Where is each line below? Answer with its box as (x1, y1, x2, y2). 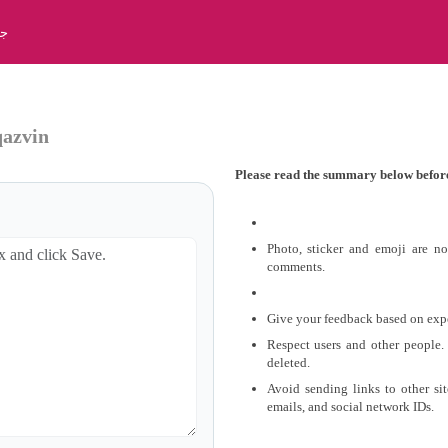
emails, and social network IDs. (266, 399, 434, 414)
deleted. (266, 355, 310, 370)
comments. (266, 259, 325, 274)
